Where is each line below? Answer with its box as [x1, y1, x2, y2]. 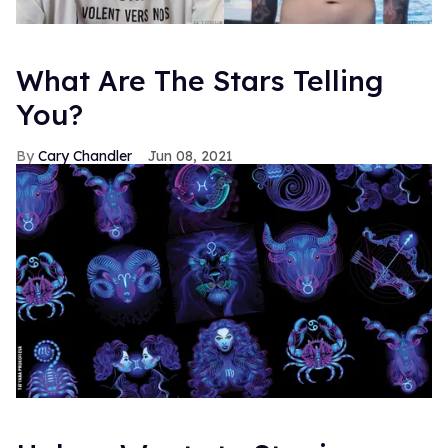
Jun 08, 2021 [148, 147, 233, 166]
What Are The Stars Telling [16, 63, 383, 99]
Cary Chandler [38, 147, 132, 166]
